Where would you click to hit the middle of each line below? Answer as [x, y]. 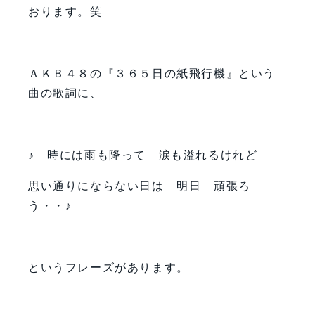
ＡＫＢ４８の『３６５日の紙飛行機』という [152, 73]
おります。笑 [65, 11]
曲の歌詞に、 [65, 93]
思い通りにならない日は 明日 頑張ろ [140, 186]
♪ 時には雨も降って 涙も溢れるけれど [143, 155]
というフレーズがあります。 [109, 267]
